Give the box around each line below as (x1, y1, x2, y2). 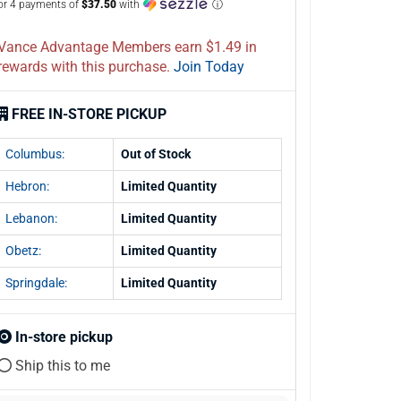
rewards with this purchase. (51, 58, 170, 75)
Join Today (174, 58, 244, 75)
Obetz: (5, 243, 41, 258)
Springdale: (5, 276, 67, 290)
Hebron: (5, 179, 49, 193)
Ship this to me (12, 357, 110, 374)
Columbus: (5, 147, 64, 161)
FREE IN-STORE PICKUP (12, 106, 166, 123)
